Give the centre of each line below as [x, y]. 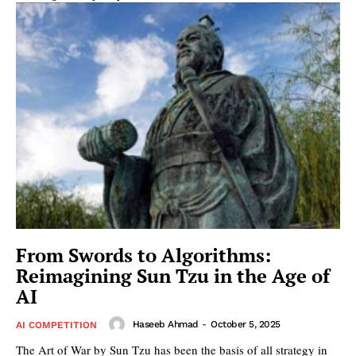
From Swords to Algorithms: [143, 255]
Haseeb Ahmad [165, 325]
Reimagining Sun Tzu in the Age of [173, 276]
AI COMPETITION [56, 325]
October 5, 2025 [246, 325]
